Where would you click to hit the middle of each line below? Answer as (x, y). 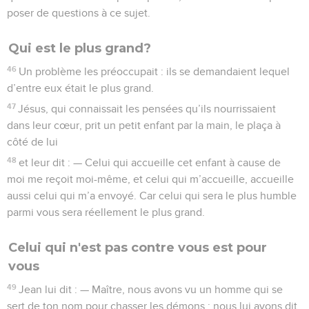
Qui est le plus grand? (80, 48)
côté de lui (32, 142)
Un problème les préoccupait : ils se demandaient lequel (154, 71)
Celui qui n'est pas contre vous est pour (138, 247)
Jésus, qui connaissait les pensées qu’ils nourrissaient (147, 109)
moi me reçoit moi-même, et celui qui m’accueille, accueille (150, 179)
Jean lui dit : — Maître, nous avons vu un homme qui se (151, 289)
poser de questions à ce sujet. (79, 13)
